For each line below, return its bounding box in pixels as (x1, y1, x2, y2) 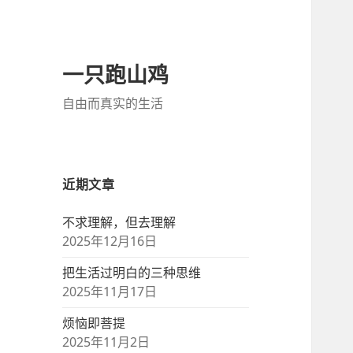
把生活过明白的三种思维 (62, 264, 202, 282)
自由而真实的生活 (62, 95, 164, 113)
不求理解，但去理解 (62, 214, 176, 232)
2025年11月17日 (62, 283, 158, 301)
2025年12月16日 (62, 232, 158, 251)
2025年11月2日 (62, 333, 150, 351)
